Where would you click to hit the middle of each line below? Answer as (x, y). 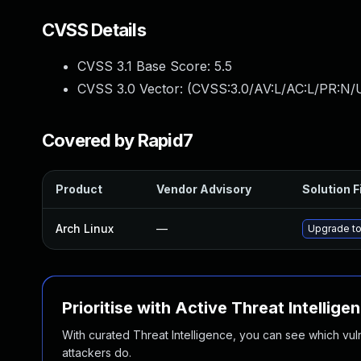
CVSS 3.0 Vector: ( (135, 89)
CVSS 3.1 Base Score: (146, 66)
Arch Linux (85, 228)
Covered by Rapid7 (118, 140)
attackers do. (97, 353)
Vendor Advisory (204, 189)
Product (79, 189)
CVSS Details (94, 30)
